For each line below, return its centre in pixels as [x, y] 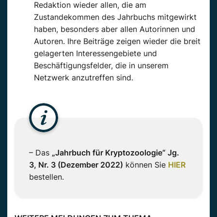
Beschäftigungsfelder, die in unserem [101, 65]
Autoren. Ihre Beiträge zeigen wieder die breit [117, 41]
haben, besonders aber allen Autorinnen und [115, 29]
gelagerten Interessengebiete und [95, 53]
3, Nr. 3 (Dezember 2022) [76, 164]
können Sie [146, 164]
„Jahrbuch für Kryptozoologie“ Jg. [116, 152]
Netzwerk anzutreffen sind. [84, 77]
